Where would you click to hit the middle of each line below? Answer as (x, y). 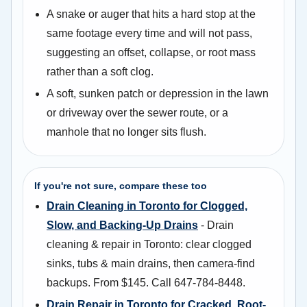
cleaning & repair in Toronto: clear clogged (149, 244)
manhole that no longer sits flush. (126, 132)
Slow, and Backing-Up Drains (122, 225)
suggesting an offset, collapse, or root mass (151, 52)
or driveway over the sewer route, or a (137, 112)
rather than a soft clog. (100, 71)
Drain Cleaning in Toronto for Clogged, (147, 206)
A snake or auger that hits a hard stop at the (151, 14)
